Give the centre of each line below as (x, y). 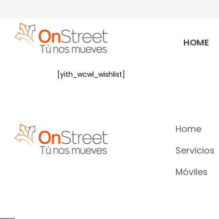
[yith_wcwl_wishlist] (91, 74)
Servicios (195, 150)
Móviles (191, 172)
